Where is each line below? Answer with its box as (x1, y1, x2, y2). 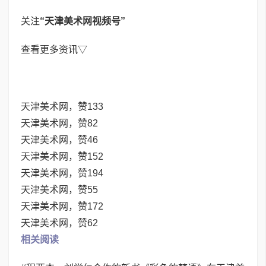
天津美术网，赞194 (21, 168, 103, 178)
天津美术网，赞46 (21, 135, 98, 145)
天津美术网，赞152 (21, 151, 103, 161)
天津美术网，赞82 (21, 118, 98, 128)
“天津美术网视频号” (40, 16, 125, 26)
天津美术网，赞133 (21, 102, 103, 112)
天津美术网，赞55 (21, 185, 98, 195)
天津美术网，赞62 (21, 218, 98, 228)
